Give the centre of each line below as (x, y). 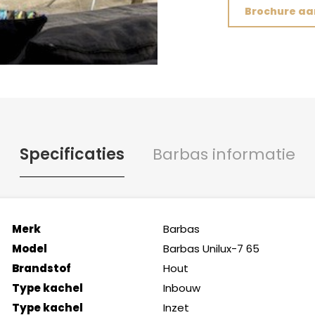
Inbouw (181, 288)
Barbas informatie (224, 154)
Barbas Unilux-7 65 (211, 249)
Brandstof (41, 268)
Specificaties (72, 154)
